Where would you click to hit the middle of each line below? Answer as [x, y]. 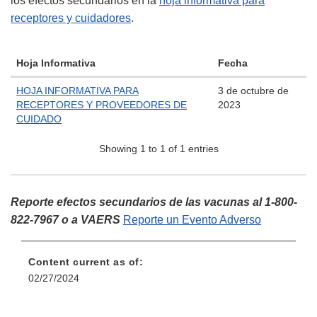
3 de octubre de [253, 91]
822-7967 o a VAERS [65, 220]
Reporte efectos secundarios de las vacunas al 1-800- [154, 202]
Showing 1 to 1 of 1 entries [158, 149]
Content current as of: [86, 262]
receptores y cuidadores [71, 18]
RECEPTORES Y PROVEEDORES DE [102, 105]
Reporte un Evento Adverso [192, 220]
